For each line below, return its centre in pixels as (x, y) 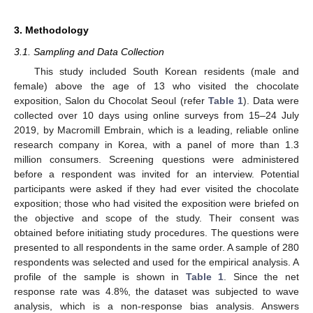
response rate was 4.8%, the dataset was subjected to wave (156, 291)
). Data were (271, 100)
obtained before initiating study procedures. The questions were (156, 232)
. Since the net (262, 276)
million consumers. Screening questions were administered (156, 159)
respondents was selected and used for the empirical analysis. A (156, 262)
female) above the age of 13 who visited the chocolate (156, 86)
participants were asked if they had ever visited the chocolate (156, 188)
